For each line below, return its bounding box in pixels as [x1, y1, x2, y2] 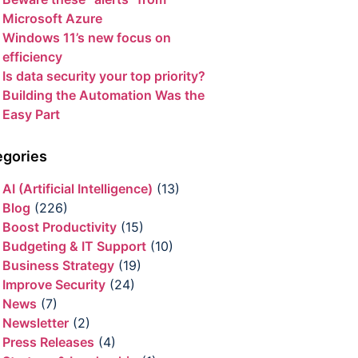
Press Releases [2, 334, 94, 351]
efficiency [2, 49, 62, 66]
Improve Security [2, 276, 105, 293]
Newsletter [2, 315, 69, 332]
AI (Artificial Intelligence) [2, 181, 153, 197]
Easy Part [2, 106, 60, 123]
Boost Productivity [2, 219, 117, 236]
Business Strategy [2, 257, 114, 274]
